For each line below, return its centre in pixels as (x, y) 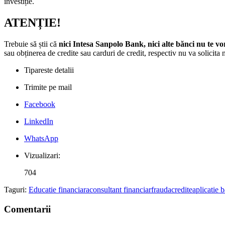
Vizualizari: (42, 155)
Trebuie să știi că (31, 44)
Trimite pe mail (48, 87)
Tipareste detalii (49, 70)
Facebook (40, 104)
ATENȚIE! (32, 22)
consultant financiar (120, 189)
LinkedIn (39, 121)
